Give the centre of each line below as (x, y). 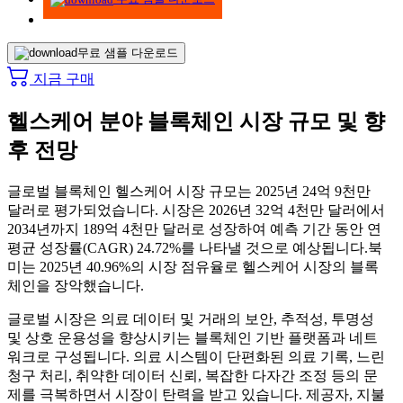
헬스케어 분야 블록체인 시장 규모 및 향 (196, 121)
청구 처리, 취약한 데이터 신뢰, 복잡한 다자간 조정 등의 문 (193, 375)
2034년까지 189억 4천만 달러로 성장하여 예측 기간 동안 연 (194, 228)
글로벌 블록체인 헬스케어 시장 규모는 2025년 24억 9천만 (189, 191)
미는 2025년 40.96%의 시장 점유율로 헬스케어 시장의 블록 (193, 266)
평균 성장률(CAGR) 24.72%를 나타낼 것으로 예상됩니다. (188, 247)
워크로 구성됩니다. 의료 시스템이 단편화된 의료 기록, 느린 (196, 356)
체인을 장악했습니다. (76, 285)
